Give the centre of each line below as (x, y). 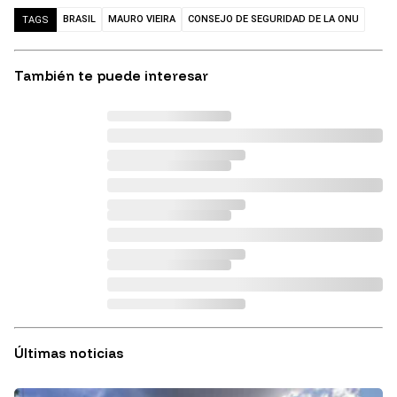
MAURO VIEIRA (142, 19)
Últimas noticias (69, 354)
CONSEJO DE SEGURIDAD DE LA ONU (273, 19)
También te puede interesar (111, 76)
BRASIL (79, 19)
